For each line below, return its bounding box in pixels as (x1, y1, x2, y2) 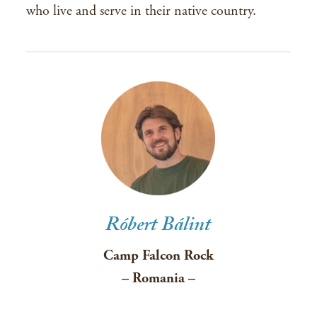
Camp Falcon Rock (103, 247, 214, 265)
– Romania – (121, 270, 195, 287)
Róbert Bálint (105, 210, 212, 244)
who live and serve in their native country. (26, 2, 257, 20)
